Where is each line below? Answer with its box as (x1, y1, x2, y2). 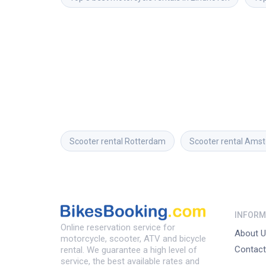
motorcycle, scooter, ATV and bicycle (61, 233, 206, 245)
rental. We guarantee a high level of (61, 245, 197, 256)
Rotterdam (125, 136, 166, 146)
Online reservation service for (61, 222, 175, 233)
